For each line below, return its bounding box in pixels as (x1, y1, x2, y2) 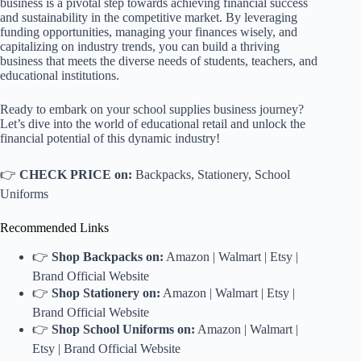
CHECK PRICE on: (19, 168, 132, 182)
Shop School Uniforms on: (52, 322, 195, 337)
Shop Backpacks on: (52, 250, 164, 264)
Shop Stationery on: (52, 286, 160, 301)
